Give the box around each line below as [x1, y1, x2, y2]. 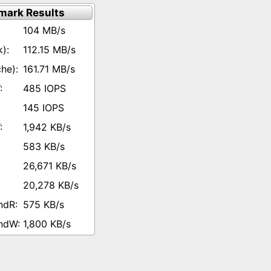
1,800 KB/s [23, 218, 71, 230]
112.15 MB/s [23, 44, 76, 56]
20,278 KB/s [23, 179, 79, 191]
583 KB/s [23, 140, 65, 152]
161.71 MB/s [23, 63, 75, 75]
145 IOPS [23, 102, 64, 114]
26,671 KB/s [23, 160, 76, 172]
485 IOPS [23, 82, 66, 94]
